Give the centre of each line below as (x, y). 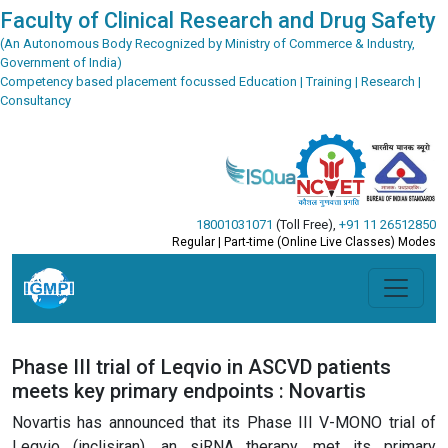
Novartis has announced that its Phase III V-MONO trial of (224, 423)
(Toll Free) (303, 224)
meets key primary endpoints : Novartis (189, 391)
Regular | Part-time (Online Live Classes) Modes (304, 241)
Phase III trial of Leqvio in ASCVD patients (201, 367)
